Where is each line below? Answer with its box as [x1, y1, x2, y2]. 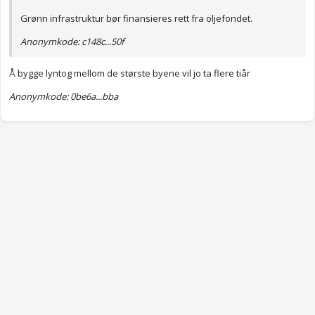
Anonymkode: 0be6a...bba [9, 90, 118, 103]
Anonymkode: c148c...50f [20, 35, 124, 49]
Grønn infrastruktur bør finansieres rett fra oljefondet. [20, 12, 252, 25]
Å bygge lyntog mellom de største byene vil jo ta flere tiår [9, 67, 250, 80]
